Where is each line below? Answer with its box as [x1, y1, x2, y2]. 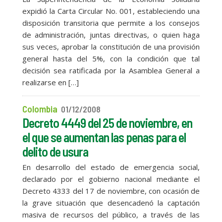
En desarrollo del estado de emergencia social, [22, 162, 200, 172]
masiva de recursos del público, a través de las [22, 210, 200, 220]
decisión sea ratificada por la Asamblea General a [22, 65, 200, 75]
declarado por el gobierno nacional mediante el [22, 174, 200, 184]
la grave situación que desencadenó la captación [22, 198, 200, 208]
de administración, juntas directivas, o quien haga [22, 30, 200, 40]
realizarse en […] [22, 77, 79, 87]
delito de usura [22, 144, 88, 159]
